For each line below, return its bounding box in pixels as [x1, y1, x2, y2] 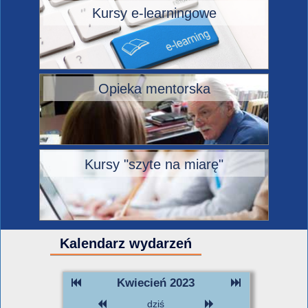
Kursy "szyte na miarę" [85, 157, 223, 172]
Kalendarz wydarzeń [60, 236, 192, 251]
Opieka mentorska [98, 81, 210, 96]
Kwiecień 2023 [117, 276, 195, 289]
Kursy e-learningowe [91, 5, 217, 21]
